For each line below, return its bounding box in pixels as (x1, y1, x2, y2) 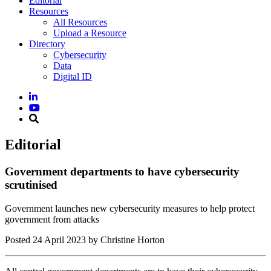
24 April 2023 (33, 234, 86, 245)
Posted (5, 234, 33, 245)
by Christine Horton (88, 234, 165, 245)
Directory (29, 39, 65, 49)
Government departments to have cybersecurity (5, 165, 240, 178)
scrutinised (5, 178, 57, 191)
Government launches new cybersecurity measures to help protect (5, 203, 255, 214)
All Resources (53, 17, 107, 27)
